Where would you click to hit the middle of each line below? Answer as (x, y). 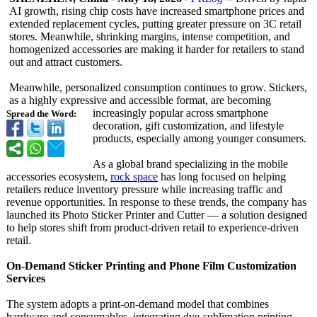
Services (26, 278)
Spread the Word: (41, 114)
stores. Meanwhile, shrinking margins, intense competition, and (150, 36)
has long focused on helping (222, 177)
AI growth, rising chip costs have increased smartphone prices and (157, 11)
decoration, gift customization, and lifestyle (188, 126)
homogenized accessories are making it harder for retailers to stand (157, 49)
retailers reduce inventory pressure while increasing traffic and (144, 189)
